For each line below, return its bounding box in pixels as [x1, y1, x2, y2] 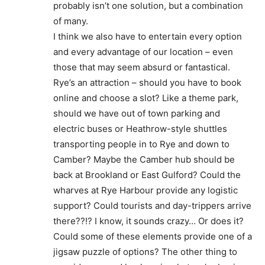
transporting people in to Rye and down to [53, 138, 230, 150]
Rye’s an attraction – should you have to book [53, 76, 241, 88]
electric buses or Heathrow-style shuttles [53, 122, 227, 134]
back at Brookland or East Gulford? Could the [53, 169, 241, 180]
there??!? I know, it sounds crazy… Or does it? [53, 215, 244, 227]
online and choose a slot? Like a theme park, [53, 92, 238, 104]
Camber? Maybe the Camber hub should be [53, 153, 235, 165]
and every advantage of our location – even [53, 46, 233, 57]
